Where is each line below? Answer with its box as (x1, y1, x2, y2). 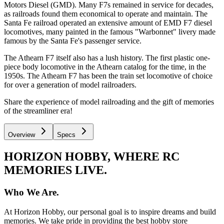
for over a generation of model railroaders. (4, 80, 136, 89)
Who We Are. (4, 186, 59, 197)
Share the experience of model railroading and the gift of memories (4, 97, 214, 106)
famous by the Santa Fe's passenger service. (4, 36, 141, 45)
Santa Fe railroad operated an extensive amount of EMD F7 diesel (4, 18, 212, 27)
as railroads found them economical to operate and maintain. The (4, 9, 207, 18)
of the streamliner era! (4, 106, 72, 115)
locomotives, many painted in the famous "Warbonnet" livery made (4, 27, 215, 36)
